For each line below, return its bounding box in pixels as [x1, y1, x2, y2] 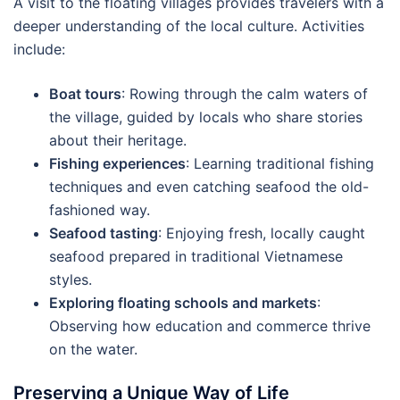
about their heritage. [49, 130, 187, 149]
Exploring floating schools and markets [49, 293, 317, 312]
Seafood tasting [49, 223, 158, 242]
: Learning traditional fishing [186, 154, 374, 172]
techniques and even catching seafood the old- [49, 177, 369, 196]
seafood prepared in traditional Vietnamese [49, 246, 343, 265]
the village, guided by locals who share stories [49, 107, 362, 126]
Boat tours [49, 84, 121, 103]
